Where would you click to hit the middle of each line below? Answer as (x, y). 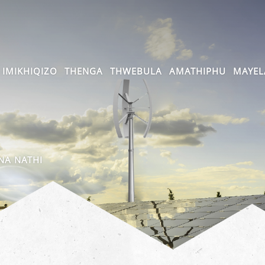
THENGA (84, 71)
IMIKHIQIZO (30, 71)
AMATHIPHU (198, 71)
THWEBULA (136, 71)
